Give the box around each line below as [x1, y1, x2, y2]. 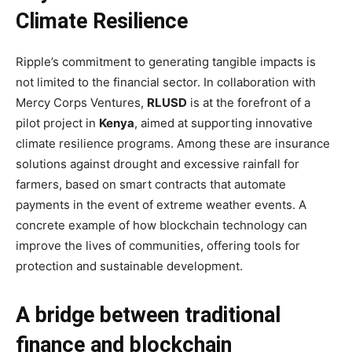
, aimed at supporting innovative [134, 115, 313, 130]
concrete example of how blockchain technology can [16, 218, 307, 233]
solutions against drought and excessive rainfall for [16, 156, 299, 171]
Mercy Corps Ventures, [16, 95, 147, 110]
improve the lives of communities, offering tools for [16, 238, 300, 253]
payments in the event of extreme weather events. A [16, 197, 306, 212]
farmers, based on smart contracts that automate [16, 177, 286, 192]
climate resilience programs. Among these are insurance [16, 136, 330, 151]
